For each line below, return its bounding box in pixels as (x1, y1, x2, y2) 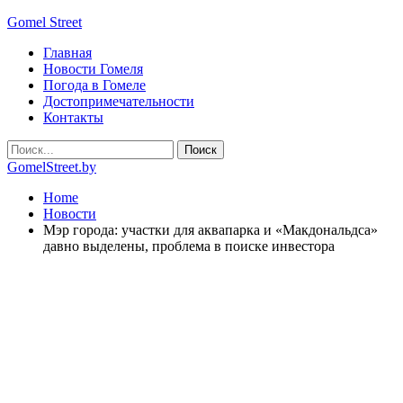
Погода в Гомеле (43, 77, 146, 93)
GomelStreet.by (7, 159, 96, 175)
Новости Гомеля (43, 61, 143, 76)
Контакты (43, 110, 103, 125)
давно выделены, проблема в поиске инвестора (43, 238, 335, 254)
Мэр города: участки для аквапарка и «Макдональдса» (43, 222, 378, 237)
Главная (43, 45, 92, 60)
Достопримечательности (43, 94, 194, 109)
